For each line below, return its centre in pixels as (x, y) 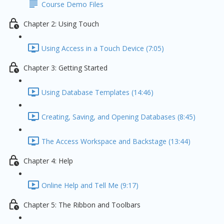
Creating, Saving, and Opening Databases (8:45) (118, 117)
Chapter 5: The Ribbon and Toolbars (82, 205)
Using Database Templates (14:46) (97, 92)
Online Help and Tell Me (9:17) (90, 185)
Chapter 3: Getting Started (65, 68)
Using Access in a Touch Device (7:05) (103, 48)
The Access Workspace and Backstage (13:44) (116, 141)
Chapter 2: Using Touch (61, 24)
